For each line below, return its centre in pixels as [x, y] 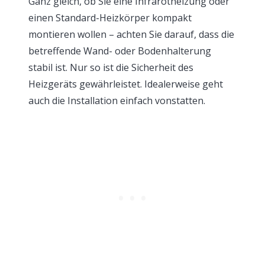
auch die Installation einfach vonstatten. [117, 101]
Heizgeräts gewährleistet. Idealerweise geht [126, 84]
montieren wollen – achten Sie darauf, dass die [131, 34]
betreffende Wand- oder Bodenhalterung [120, 51]
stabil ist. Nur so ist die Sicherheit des [111, 67]
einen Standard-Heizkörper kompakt [110, 18]
